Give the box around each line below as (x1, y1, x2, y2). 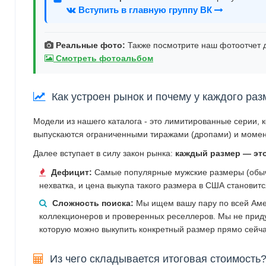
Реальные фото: (56, 40, 125, 50)
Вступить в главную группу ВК (76, 5, 214, 15)
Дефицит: (51, 167, 92, 177)
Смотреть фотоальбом (53, 53, 153, 63)
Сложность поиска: (52, 198, 134, 208)
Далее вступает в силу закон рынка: (33, 148, 175, 158)
